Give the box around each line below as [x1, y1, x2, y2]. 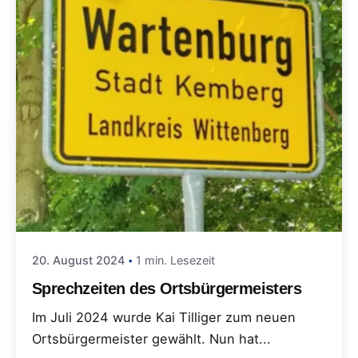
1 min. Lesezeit [136, 253, 215, 268]
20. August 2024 [32, 253, 125, 268]
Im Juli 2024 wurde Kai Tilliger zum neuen [32, 309, 296, 326]
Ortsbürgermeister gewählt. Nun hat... [32, 331, 271, 348]
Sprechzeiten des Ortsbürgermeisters [32, 279, 301, 297]
